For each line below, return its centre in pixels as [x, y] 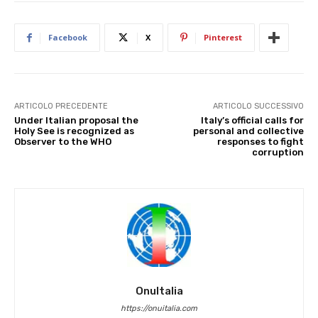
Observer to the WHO [63, 142]
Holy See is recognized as [74, 131]
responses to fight [260, 142]
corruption [278, 152]
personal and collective [248, 131]
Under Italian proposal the [76, 120]
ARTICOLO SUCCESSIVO [258, 106]
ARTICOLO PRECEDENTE [61, 106]
